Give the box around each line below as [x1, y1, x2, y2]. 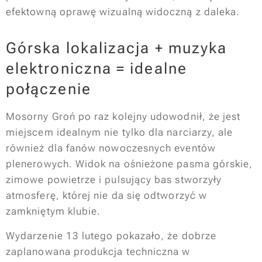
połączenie [6, 80, 91, 98]
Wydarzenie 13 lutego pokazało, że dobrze [6, 230, 217, 242]
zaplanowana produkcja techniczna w [6, 246, 191, 257]
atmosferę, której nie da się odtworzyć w [6, 189, 207, 201]
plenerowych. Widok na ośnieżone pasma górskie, [6, 158, 253, 170]
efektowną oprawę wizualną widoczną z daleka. [6, 6, 240, 18]
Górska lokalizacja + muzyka [6, 39, 227, 57]
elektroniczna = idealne [6, 60, 187, 77]
